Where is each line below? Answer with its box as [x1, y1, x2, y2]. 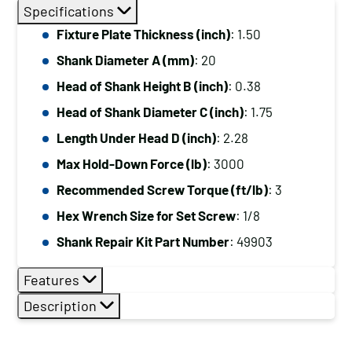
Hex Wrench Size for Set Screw [57, 207, 236, 223]
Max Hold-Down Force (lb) [57, 156, 207, 171]
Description [24, 297, 100, 314]
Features [24, 271, 82, 288]
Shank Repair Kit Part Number [57, 233, 229, 249]
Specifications [24, 2, 117, 20]
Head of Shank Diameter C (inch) [57, 104, 244, 119]
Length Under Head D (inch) [57, 130, 216, 145]
